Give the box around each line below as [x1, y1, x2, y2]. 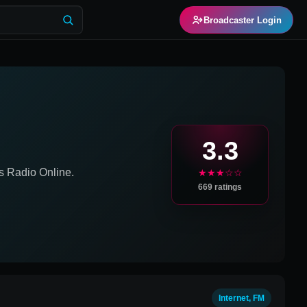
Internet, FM [219, 293, 265, 303]
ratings [212, 182, 242, 192]
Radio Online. [4, 166, 74, 178]
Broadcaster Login [204, 14, 282, 25]
